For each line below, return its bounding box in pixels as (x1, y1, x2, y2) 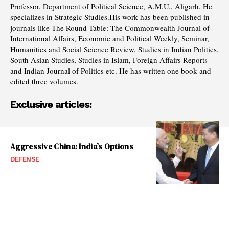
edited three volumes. (10, 76, 78, 86)
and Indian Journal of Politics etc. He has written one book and (10, 65, 211, 76)
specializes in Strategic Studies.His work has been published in (10, 11, 210, 22)
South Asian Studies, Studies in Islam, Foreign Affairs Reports (10, 54, 208, 65)
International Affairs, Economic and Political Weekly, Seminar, (10, 33, 209, 43)
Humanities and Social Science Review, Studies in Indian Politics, (10, 43, 219, 54)
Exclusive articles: (10, 98, 91, 110)
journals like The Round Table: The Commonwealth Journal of (10, 22, 210, 33)
